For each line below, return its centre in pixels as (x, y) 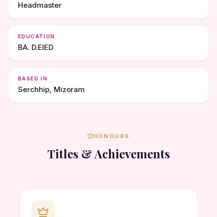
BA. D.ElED (36, 47)
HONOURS (112, 136)
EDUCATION (37, 36)
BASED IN (33, 78)
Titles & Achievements (108, 154)
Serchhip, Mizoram (51, 89)
